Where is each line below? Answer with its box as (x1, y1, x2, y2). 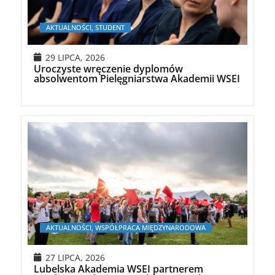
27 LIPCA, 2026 (45, 251, 105, 263)
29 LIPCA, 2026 (45, 51, 105, 63)
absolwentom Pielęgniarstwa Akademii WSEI (33, 71, 240, 85)
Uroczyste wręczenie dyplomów (33, 61, 183, 76)
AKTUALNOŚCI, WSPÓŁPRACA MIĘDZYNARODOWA (45, 222, 206, 232)
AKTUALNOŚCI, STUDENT (45, 22, 125, 32)
